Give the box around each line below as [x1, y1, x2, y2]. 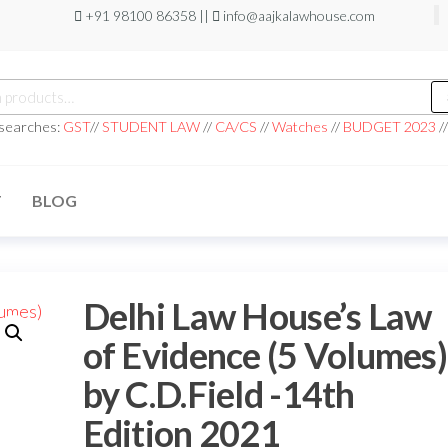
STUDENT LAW [101, 117, 200, 135]
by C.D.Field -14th [82, 372, 355, 416]
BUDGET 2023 [342, 117, 436, 135]
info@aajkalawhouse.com [219, 7, 375, 24]
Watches [271, 117, 328, 135]
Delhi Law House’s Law [82, 294, 432, 338]
